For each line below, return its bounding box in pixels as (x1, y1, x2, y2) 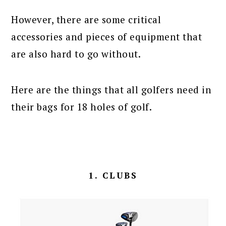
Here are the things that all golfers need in (11, 83, 212, 96)
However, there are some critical (11, 13, 161, 26)
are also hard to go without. (11, 47, 141, 60)
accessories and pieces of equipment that (11, 30, 202, 43)
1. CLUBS (88, 169, 138, 181)
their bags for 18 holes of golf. (11, 100, 152, 113)
